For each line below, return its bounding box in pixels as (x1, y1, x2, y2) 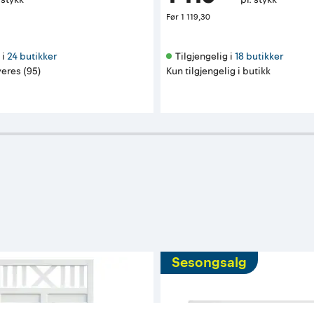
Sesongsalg (172, 252, 247, 273)
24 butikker (7, 49, 57, 63)
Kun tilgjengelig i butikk (166, 64, 271, 78)
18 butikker (235, 49, 284, 63)
